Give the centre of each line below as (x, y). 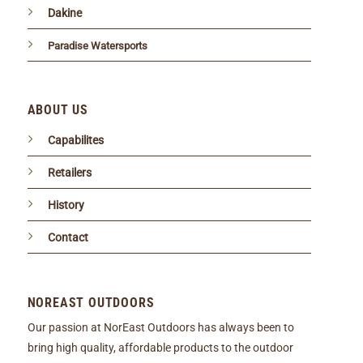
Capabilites (75, 141)
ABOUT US (58, 110)
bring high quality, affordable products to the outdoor (160, 348)
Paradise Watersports (97, 45)
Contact (68, 238)
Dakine (64, 13)
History (66, 206)
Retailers (69, 173)
